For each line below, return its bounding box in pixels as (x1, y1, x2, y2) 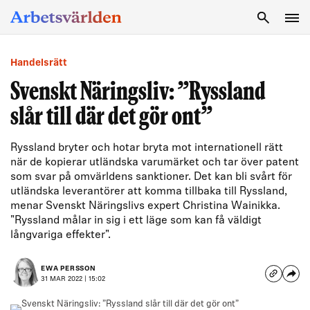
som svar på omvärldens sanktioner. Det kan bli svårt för (10, 172, 292, 183)
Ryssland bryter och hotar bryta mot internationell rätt (10, 143, 283, 154)
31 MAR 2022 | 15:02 (41, 275, 105, 283)
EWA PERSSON (41, 264, 96, 273)
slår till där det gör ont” (10, 106, 212, 130)
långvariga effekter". (10, 230, 111, 241)
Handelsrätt (10, 58, 67, 69)
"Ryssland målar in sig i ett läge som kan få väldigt (10, 215, 262, 226)
